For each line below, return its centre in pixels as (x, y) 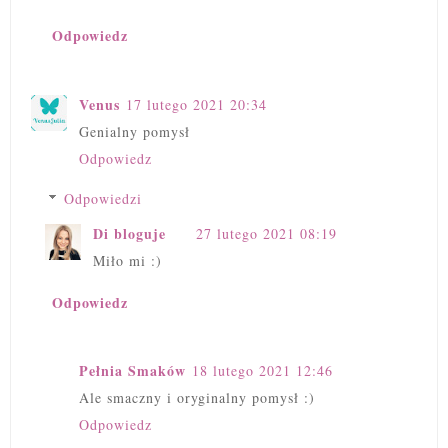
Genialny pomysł (134, 131)
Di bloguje (129, 233)
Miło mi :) (127, 260)
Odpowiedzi (103, 198)
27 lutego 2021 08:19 (266, 233)
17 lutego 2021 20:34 (196, 104)
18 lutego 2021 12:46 (262, 371)
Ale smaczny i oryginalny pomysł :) (197, 398)
